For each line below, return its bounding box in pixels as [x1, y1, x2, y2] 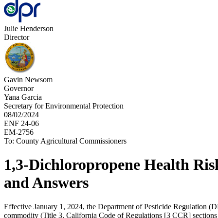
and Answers [4, 174, 89, 192]
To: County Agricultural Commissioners [4, 137, 127, 145]
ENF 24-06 [4, 119, 39, 127]
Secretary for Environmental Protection [4, 102, 124, 110]
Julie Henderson [4, 24, 54, 33]
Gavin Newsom [4, 75, 53, 84]
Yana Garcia [4, 93, 42, 101]
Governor [4, 84, 34, 92]
